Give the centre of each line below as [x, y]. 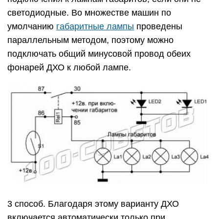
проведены [158, 26]
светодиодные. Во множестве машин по [89, 12]
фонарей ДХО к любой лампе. [69, 67]
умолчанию [32, 26]
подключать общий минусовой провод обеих [99, 54]
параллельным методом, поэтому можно [90, 40]
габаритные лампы [95, 26]
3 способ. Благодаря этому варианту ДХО [93, 204]
